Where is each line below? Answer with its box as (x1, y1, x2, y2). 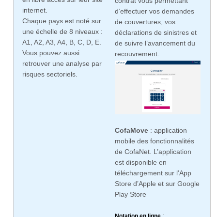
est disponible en (114, 158, 167, 167)
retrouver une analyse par (22, 60, 102, 68)
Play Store (114, 190, 146, 199)
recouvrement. (114, 50, 159, 58)
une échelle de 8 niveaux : (22, 28, 103, 36)
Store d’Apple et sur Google (114, 180, 200, 188)
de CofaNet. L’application (114, 148, 191, 156)
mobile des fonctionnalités (114, 137, 194, 145)
